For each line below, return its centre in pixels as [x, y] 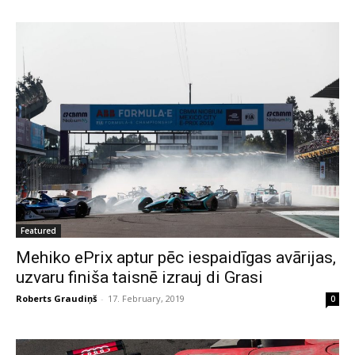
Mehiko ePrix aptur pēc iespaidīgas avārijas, [176, 258]
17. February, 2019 [146, 298]
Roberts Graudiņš [56, 298]
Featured [38, 231]
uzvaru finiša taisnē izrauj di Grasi [139, 277]
